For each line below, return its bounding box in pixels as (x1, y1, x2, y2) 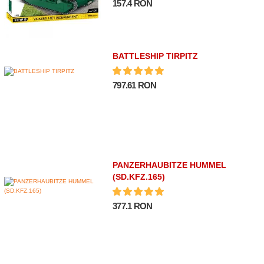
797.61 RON (113, 80, 157, 91)
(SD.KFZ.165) (113, 172, 166, 182)
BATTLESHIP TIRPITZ (113, 51, 199, 61)
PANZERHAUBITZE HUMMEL (113, 160, 227, 170)
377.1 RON (113, 201, 153, 212)
